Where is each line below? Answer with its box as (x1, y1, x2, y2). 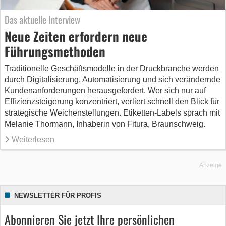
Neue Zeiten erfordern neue (5, 27, 147, 46)
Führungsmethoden (5, 42, 105, 61)
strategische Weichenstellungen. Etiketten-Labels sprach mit (5, 108, 220, 118)
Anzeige (199, 162, 222, 169)
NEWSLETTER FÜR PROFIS (14, 192, 101, 200)
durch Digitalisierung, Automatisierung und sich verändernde (5, 75, 220, 84)
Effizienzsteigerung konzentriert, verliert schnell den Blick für (5, 97, 219, 106)
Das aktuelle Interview (5, 12, 80, 27)
